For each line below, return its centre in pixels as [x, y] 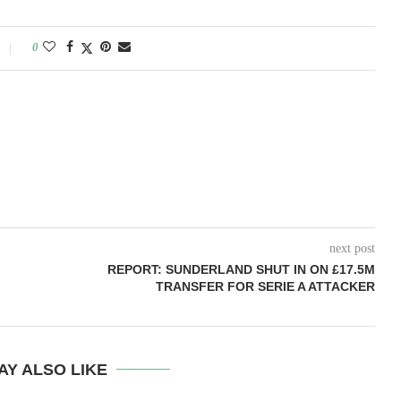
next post [352, 248]
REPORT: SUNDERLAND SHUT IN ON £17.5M [241, 269]
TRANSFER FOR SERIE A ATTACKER [265, 286]
